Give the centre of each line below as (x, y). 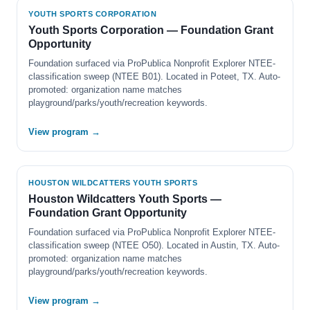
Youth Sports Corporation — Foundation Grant (151, 30)
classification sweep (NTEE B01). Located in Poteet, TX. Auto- (154, 76)
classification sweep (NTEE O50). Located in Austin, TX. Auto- (154, 245)
